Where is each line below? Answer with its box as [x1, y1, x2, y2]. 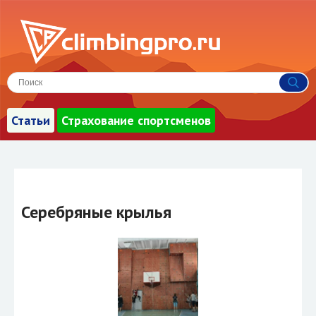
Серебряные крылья [21, 200, 171, 223]
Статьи [11, 112, 50, 128]
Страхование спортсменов [61, 112, 211, 128]
